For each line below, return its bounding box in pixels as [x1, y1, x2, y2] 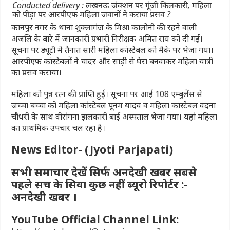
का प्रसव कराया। [11, 66, 62, 78]
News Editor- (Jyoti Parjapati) [11, 142, 174, 157]
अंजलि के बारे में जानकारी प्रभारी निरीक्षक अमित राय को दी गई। [11, 32, 203, 44]
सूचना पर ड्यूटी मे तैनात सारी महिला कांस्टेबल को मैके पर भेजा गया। [11, 44, 214, 55]
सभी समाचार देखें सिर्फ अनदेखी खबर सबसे [11, 164, 197, 179]
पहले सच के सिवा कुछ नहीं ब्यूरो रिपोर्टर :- [11, 177, 188, 191]
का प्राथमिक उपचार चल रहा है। [11, 122, 106, 133]
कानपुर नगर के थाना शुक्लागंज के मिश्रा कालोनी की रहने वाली [11, 21, 197, 33]
